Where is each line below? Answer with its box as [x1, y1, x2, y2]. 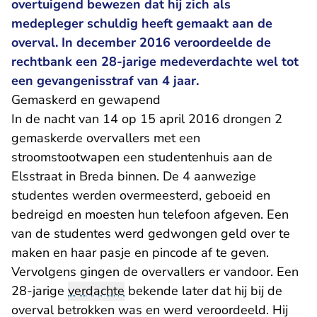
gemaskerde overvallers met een [11, 129, 200, 146]
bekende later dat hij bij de [125, 282, 282, 299]
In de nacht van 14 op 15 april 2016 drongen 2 [11, 110, 282, 127]
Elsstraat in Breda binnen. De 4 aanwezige [11, 168, 256, 185]
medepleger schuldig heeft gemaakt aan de [11, 15, 272, 32]
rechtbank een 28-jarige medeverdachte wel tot [11, 53, 299, 70]
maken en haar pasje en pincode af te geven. [11, 244, 269, 261]
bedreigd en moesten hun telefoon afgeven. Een [11, 206, 289, 223]
